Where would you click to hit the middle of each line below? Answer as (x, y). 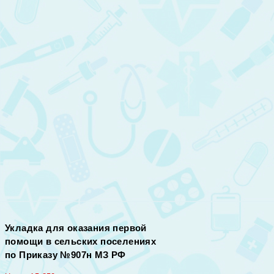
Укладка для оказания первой (76, 228)
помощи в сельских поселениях (81, 242)
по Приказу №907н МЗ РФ (65, 255)
